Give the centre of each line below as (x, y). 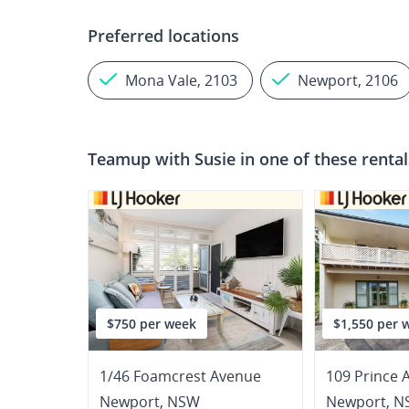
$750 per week (152, 324)
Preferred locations (163, 36)
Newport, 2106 (348, 80)
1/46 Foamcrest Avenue (180, 376)
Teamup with (141, 159)
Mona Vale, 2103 (181, 80)
